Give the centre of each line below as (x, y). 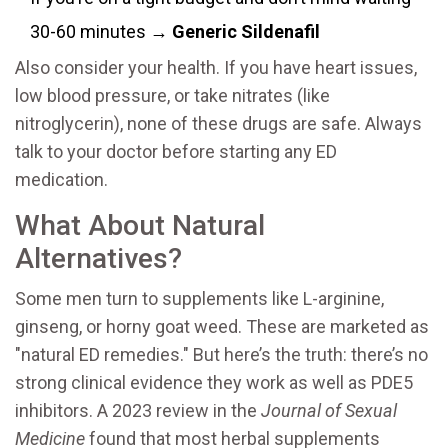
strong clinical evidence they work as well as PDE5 (214, 383)
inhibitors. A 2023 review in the (138, 411)
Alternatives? (98, 259)
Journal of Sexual (329, 411)
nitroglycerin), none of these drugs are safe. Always (218, 124)
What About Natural (140, 226)
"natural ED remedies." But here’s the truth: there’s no (221, 355)
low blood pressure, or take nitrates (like (172, 96)
